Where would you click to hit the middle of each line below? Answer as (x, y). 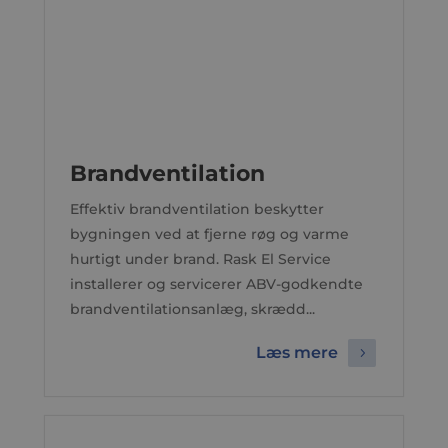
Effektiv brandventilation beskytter (196, 209)
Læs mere (297, 353)
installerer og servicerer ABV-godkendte (216, 284)
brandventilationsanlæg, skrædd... (192, 309)
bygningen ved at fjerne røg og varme (209, 234)
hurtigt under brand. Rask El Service (200, 259)
